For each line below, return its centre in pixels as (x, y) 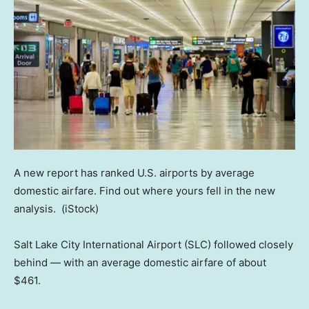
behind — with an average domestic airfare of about (140, 263)
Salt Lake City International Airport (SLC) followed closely (153, 245)
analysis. (36, 209)
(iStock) (80, 209)
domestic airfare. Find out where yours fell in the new (144, 191)
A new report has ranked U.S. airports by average (134, 173)
